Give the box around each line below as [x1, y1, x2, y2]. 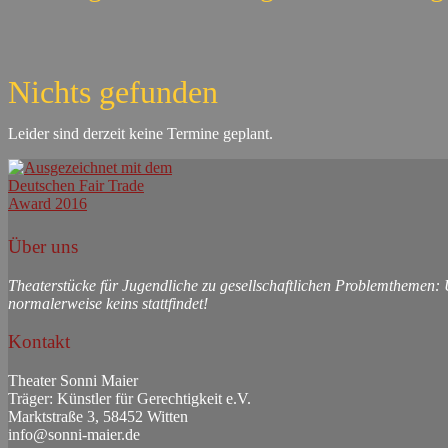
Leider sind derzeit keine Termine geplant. [8, 125, 273, 143]
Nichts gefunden [8, 74, 218, 111]
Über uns [8, 236, 78, 257]
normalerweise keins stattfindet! [8, 294, 208, 312]
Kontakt [8, 331, 70, 353]
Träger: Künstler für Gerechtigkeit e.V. [8, 390, 251, 408]
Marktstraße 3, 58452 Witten [8, 408, 188, 426]
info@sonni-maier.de [8, 426, 140, 444]
